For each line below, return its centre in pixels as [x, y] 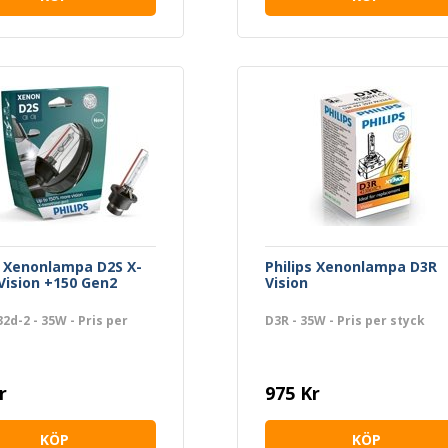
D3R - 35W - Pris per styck [344, 320]
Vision [286, 282]
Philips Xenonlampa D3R [350, 266]
